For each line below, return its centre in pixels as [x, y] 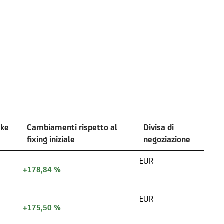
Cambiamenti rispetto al [72, 127]
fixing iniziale [51, 139]
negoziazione [167, 139]
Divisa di [159, 127]
